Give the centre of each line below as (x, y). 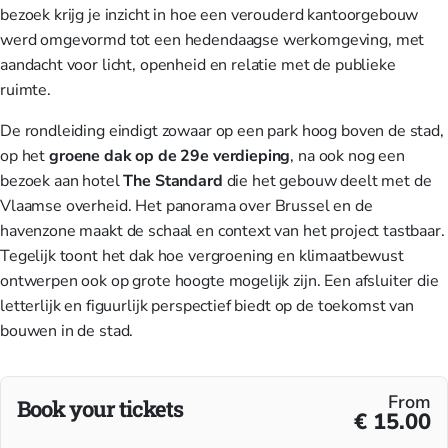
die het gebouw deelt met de (327, 181)
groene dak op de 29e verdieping (169, 156)
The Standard (173, 181)
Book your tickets (100, 408)
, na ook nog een (347, 156)
